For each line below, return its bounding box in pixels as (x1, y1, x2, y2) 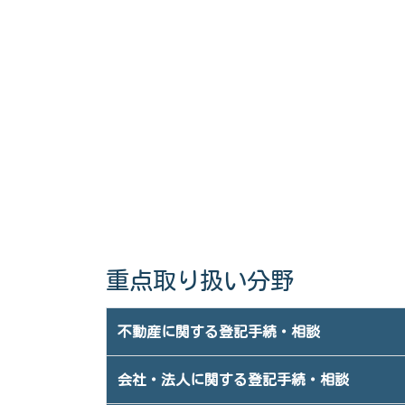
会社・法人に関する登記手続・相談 (118, 372, 349, 387)
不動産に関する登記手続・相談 (118, 325, 320, 339)
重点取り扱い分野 (106, 268, 294, 292)
